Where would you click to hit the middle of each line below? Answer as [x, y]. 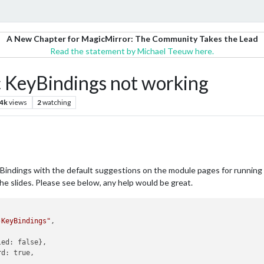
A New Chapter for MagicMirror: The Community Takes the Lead [132, 39]
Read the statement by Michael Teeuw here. [132, 51]
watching [57, 102]
